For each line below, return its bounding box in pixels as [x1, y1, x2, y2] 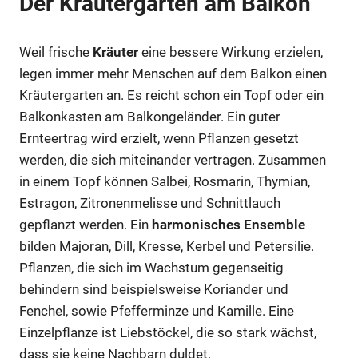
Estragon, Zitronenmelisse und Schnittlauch [19, 195, 280, 212]
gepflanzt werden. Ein [19, 217, 152, 233]
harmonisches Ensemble [152, 217, 305, 233]
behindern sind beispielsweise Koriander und [19, 281, 288, 298]
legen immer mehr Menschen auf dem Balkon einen [19, 66, 327, 82]
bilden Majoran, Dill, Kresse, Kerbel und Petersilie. [19, 238, 314, 255]
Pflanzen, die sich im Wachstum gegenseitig [19, 260, 284, 276]
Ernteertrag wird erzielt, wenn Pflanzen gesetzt [19, 130, 299, 147]
